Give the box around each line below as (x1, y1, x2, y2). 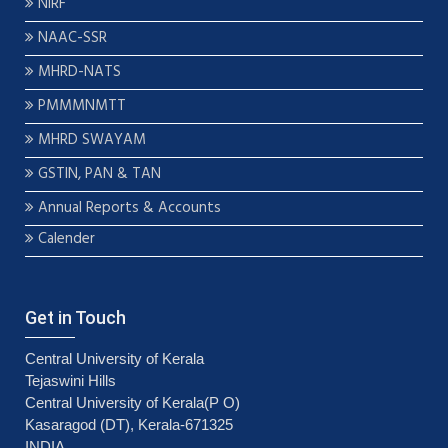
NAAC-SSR (34, 26, 107, 50)
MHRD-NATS (34, 60, 121, 84)
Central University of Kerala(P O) (25, 394, 240, 411)
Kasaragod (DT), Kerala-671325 (25, 416, 233, 433)
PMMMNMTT (34, 94, 126, 118)
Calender (34, 227, 95, 251)
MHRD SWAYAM (34, 128, 150, 152)
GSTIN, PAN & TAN (34, 162, 161, 186)
